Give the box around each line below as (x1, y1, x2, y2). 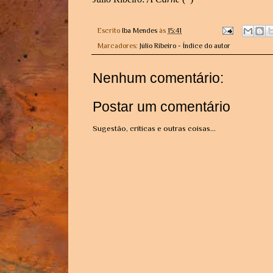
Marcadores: (97, 41, 140, 51)
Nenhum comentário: (93, 70, 224, 87)
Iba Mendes (122, 26, 157, 35)
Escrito (97, 26, 122, 35)
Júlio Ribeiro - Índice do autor (140, 41, 230, 51)
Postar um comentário (93, 98, 230, 115)
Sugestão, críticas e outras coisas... (93, 123, 216, 133)
